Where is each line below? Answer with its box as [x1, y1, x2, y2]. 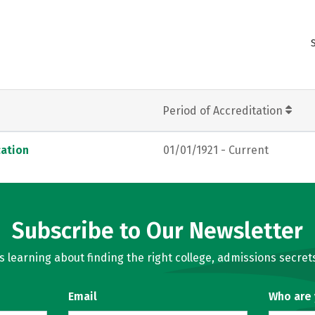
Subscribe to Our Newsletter [12, 217, 303, 244]
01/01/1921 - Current [163, 143, 269, 157]
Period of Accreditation [162, 103, 285, 117]
